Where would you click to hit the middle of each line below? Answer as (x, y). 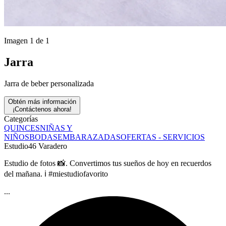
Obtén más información (42, 101)
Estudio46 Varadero (36, 146)
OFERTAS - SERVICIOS (163, 137)
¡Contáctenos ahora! (42, 109)
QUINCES (22, 128)
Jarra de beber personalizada (49, 83)
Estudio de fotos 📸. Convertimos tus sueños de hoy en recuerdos (108, 163)
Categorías (21, 119)
